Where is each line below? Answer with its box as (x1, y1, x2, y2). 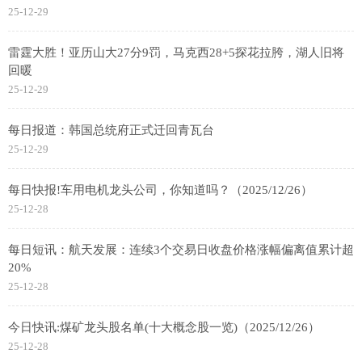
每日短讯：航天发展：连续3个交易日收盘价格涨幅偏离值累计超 (8, 243, 354, 257)
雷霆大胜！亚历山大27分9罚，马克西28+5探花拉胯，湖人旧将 (8, 46, 344, 60)
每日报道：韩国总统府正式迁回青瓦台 (8, 124, 214, 137)
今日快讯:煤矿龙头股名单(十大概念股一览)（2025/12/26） (8, 321, 320, 335)
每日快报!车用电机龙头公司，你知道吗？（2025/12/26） (8, 183, 313, 197)
